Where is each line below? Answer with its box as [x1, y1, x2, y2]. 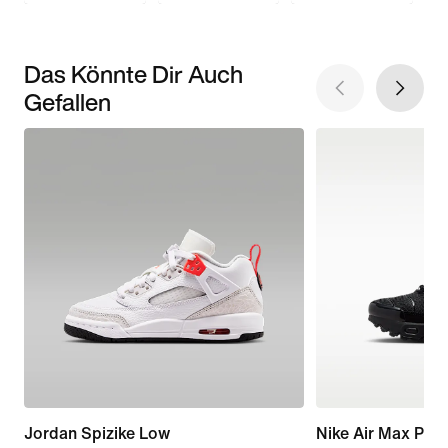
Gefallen [24, 83, 111, 120]
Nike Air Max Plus [315, 424, 445, 442]
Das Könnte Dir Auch [24, 55, 243, 92]
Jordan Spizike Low [24, 424, 170, 442]
